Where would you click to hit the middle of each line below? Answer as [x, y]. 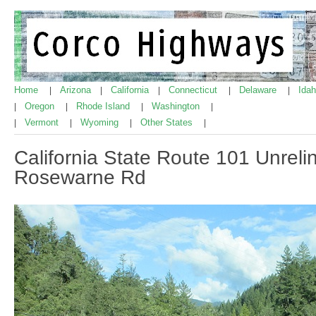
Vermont [43, 122]
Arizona [77, 90]
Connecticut [194, 90]
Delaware [259, 90]
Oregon [41, 106]
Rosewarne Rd [80, 177]
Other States [168, 122]
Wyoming [101, 122]
